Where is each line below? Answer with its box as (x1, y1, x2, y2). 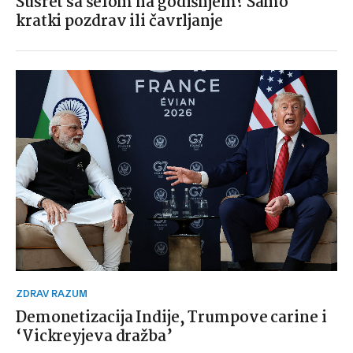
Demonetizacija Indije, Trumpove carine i (16, 306, 327, 331)
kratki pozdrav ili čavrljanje (16, 9, 223, 35)
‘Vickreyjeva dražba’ (16, 325, 173, 350)
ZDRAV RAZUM (23, 288, 87, 300)
